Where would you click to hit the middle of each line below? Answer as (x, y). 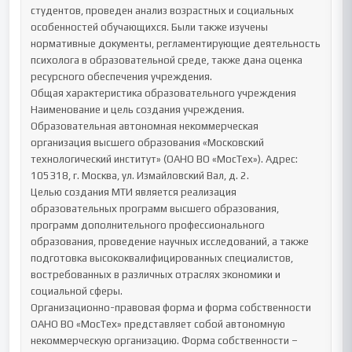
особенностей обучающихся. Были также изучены (150, 27)
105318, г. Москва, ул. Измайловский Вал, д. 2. (140, 176)
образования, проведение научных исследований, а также (170, 242)
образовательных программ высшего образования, (155, 209)
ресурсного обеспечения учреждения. (122, 77)
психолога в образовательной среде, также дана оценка (167, 60)
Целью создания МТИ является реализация (134, 192)
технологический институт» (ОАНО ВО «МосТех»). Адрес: (165, 159)
